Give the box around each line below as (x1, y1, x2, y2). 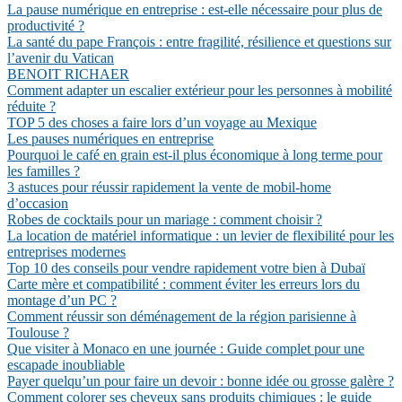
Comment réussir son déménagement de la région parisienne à (7, 309, 356, 324)
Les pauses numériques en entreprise (7, 131, 214, 146)
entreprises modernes (7, 244, 126, 259)
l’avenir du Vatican (7, 50, 114, 66)
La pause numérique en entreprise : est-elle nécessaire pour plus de (7, 2, 382, 17)
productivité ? (7, 18, 84, 33)
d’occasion (7, 196, 68, 211)
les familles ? (7, 163, 80, 179)
